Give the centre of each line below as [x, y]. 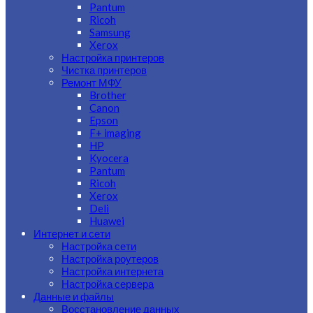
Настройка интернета [112, 271]
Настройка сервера [108, 284]
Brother [108, 95]
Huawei [107, 221]
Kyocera [109, 158]
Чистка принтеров [104, 70]
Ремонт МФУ [92, 82]
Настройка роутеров [110, 259]
